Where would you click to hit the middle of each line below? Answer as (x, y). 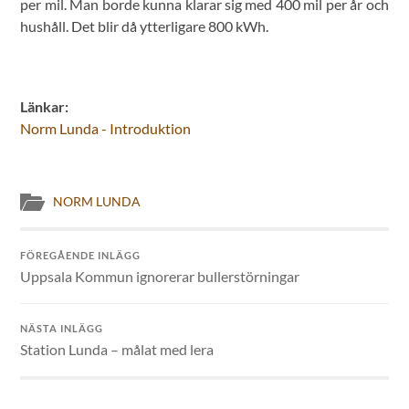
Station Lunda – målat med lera (117, 350)
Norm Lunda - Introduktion (106, 129)
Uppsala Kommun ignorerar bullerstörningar (160, 277)
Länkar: (45, 107)
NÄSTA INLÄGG (62, 329)
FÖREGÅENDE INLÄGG (81, 256)
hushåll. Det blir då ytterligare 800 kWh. (145, 26)
